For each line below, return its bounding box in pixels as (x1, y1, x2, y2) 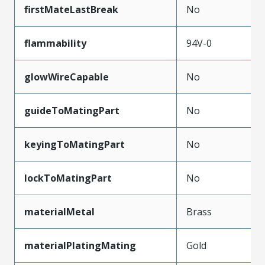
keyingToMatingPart (24, 137, 125, 151)
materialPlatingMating (24, 238, 136, 252)
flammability (24, 36, 86, 50)
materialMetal (24, 205, 95, 218)
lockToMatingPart (24, 171, 112, 185)
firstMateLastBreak (24, 2, 118, 16)
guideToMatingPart (24, 104, 119, 117)
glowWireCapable (24, 70, 109, 83)
